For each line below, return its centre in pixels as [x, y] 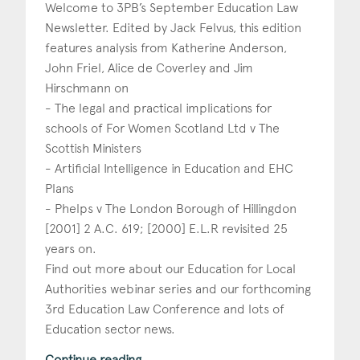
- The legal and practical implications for [158, 108]
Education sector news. [110, 329]
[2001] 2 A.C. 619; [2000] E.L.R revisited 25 [166, 228]
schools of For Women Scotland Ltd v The [162, 128]
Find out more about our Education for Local [170, 268]
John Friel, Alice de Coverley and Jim [149, 67]
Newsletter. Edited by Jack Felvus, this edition [173, 27]
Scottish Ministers [93, 148]
